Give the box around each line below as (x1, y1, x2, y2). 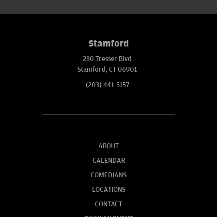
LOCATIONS (92, 186, 125, 194)
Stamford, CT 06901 (77, 65, 137, 74)
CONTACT (95, 200, 122, 209)
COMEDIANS (91, 171, 126, 180)
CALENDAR (92, 156, 125, 165)
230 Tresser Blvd (83, 55, 132, 63)
